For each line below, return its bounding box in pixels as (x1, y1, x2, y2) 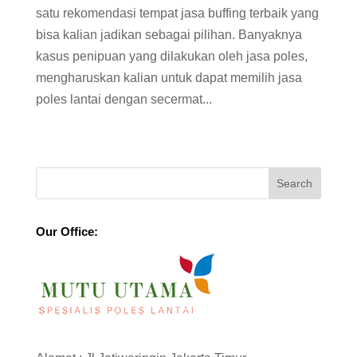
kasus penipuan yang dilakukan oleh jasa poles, (35, 49, 308, 63)
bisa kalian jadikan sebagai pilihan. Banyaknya (35, 27, 302, 41)
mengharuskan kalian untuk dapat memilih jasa (35, 70, 302, 84)
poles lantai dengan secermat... (35, 92, 212, 106)
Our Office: (35, 224, 98, 238)
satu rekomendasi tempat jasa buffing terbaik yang (35, 6, 319, 20)
